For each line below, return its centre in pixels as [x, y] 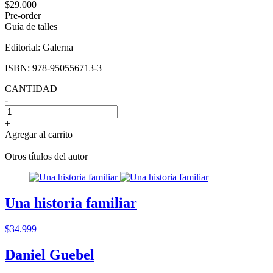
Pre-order [23, 15]
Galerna [58, 47]
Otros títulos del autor [46, 156]
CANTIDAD [31, 88]
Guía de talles [31, 26]
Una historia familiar [71, 203]
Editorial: [24, 47]
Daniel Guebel [50, 254]
